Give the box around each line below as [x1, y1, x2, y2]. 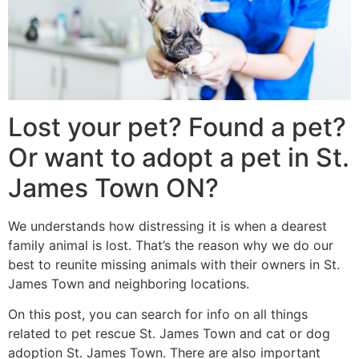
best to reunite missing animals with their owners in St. [8, 256, 340, 272]
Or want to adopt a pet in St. [8, 141, 349, 173]
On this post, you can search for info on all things [8, 305, 308, 322]
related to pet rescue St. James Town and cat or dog [8, 325, 330, 341]
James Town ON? [8, 171, 219, 204]
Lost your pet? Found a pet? [8, 111, 346, 143]
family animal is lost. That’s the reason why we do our [8, 236, 333, 253]
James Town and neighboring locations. [8, 275, 249, 292]
